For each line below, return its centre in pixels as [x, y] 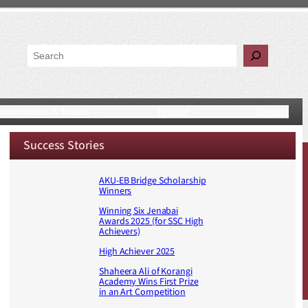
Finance [173, 112]
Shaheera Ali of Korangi [146, 272]
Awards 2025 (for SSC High [151, 222]
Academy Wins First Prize [149, 282]
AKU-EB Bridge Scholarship [153, 181]
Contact [272, 112]
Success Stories [64, 146]
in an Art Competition [142, 293]
